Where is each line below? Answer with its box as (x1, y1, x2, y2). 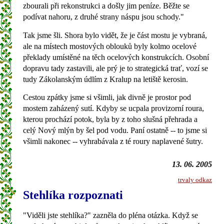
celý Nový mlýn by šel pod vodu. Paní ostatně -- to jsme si (23, 126, 207, 135)
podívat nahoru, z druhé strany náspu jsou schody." (23, 12, 184, 21)
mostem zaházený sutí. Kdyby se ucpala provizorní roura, (23, 104, 204, 113)
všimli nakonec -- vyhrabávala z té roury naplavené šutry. (23, 137, 203, 146)
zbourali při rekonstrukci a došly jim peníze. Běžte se (23, 1, 189, 10)
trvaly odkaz (178, 176, 212, 183)
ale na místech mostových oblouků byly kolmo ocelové (23, 41, 196, 50)
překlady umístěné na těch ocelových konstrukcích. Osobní (23, 52, 209, 61)
